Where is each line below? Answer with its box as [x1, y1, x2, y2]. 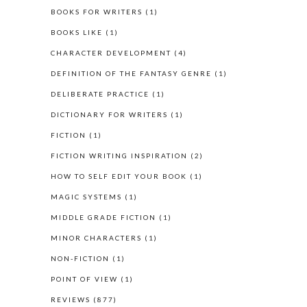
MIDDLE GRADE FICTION [51, 212, 156, 221]
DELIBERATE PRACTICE [51, 89, 149, 98]
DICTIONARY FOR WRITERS [51, 110, 168, 119]
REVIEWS [51, 295, 90, 304]
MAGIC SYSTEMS [51, 192, 122, 201]
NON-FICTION [51, 254, 110, 262]
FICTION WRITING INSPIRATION [51, 151, 188, 160]
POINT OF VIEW [51, 274, 118, 283]
